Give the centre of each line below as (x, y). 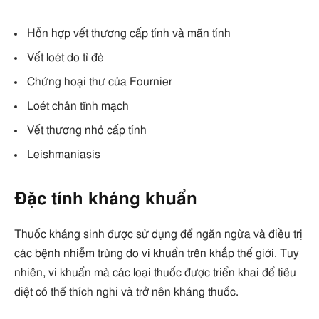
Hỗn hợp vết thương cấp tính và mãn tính (129, 33)
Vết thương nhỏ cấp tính (87, 130)
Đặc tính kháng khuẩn (106, 200)
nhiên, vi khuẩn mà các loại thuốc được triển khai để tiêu (155, 272)
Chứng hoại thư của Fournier (100, 82)
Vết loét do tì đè (66, 57)
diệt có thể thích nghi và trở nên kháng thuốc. (126, 292)
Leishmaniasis (64, 154)
